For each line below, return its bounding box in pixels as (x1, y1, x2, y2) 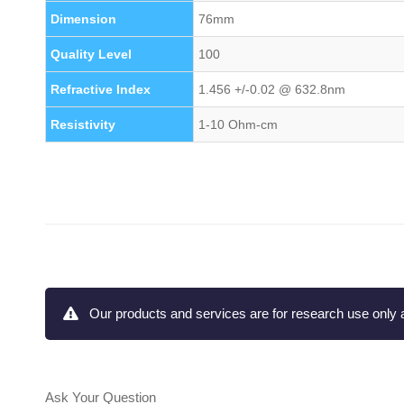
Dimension (50, 13, 116, 25)
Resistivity (50, 118, 115, 131)
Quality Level (50, 48, 132, 60)
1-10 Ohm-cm (197, 118, 278, 131)
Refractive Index (50, 83, 151, 96)
